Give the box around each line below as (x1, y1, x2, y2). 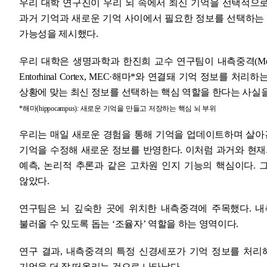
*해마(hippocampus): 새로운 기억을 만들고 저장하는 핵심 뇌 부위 (19, 104, 216, 113)
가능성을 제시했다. (19, 28, 98, 39)
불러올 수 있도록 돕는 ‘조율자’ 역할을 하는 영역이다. (19, 218, 239, 229)
